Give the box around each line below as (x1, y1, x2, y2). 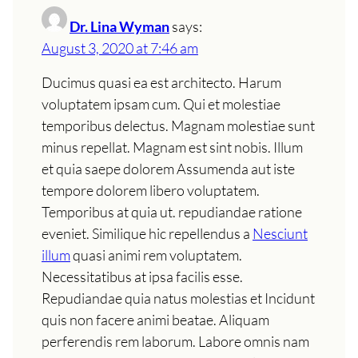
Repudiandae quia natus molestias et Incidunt (42, 288, 315, 307)
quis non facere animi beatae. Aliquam (42, 310, 269, 328)
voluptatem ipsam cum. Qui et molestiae (42, 94, 280, 113)
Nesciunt (253, 224, 308, 242)
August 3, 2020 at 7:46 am (42, 38, 198, 57)
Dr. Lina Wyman (70, 17, 169, 35)
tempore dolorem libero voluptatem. (42, 181, 260, 199)
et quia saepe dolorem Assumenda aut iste (42, 159, 295, 177)
